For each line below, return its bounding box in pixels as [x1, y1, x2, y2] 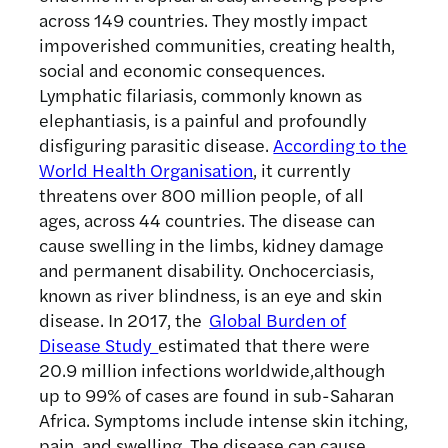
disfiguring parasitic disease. [39, 132, 274, 158]
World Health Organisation [39, 157, 254, 183]
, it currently [253, 157, 351, 183]
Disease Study [39, 332, 159, 358]
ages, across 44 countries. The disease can [39, 207, 376, 233]
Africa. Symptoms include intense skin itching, [39, 407, 409, 433]
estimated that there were [158, 332, 371, 358]
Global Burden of [209, 307, 347, 333]
